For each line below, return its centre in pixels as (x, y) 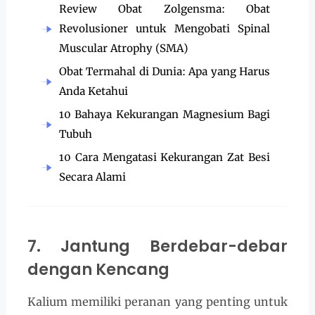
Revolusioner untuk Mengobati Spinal (165, 28)
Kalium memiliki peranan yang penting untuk (157, 302)
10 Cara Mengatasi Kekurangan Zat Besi (165, 157)
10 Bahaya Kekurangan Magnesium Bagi (165, 114)
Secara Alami (92, 176)
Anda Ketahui (93, 91)
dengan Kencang (98, 270)
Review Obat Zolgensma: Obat (165, 8)
